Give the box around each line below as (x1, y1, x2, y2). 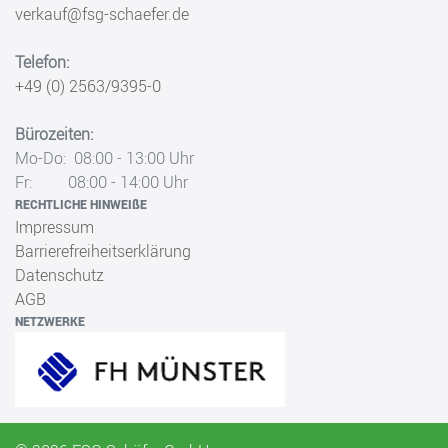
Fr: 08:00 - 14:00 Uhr (15, 171, 188, 194)
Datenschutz (15, 264, 104, 287)
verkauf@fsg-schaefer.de (15, 3, 189, 26)
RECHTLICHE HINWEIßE (15, 196, 147, 213)
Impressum (15, 216, 94, 239)
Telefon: (15, 51, 69, 74)
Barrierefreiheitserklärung (15, 240, 191, 263)
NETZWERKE (15, 313, 85, 330)
